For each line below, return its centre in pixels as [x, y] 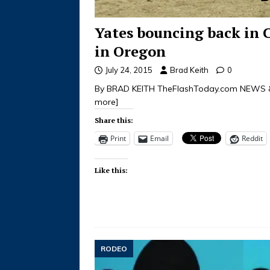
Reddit [252, 139]
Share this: [114, 121]
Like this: [111, 171]
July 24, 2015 [129, 70]
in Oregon [130, 52]
